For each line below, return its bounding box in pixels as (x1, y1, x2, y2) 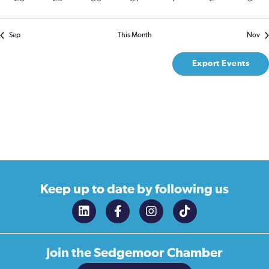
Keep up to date (40, 183, 137, 196)
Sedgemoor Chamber (91, 246, 223, 260)
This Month (117, 32, 152, 39)
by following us (137, 183, 229, 196)
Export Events (192, 59, 249, 68)
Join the (46, 246, 91, 260)
